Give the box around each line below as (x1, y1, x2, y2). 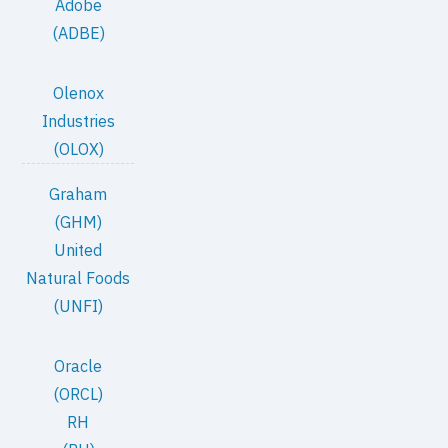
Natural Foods (26, 267, 131, 288)
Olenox (52, 82, 104, 103)
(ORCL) (53, 383, 104, 404)
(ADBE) (51, 22, 105, 43)
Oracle (54, 355, 103, 376)
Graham (49, 183, 108, 204)
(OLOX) (52, 138, 104, 159)
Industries (41, 110, 115, 131)
